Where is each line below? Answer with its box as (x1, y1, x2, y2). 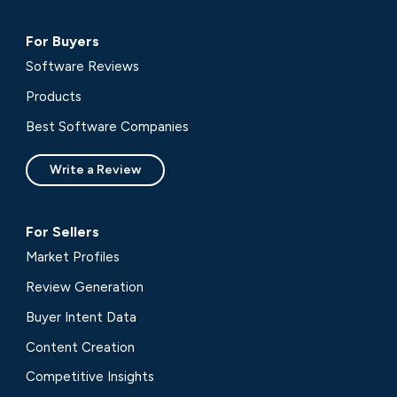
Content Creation (26, 339, 136, 355)
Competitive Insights (26, 369, 155, 385)
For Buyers (26, 33, 100, 51)
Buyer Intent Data (26, 308, 137, 325)
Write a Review (50, 162, 142, 178)
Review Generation (26, 279, 144, 296)
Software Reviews (26, 58, 140, 75)
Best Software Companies (26, 119, 190, 135)
